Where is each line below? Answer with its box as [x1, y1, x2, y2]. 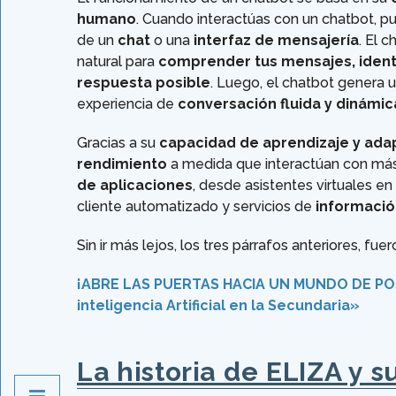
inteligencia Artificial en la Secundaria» [77, 297, 360, 315]
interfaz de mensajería [194, 32, 359, 49]
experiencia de [77, 95, 178, 113]
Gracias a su [77, 134, 159, 152]
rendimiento [77, 156, 167, 173]
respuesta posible [77, 74, 210, 92]
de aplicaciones [77, 177, 193, 194]
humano [77, 11, 136, 28]
